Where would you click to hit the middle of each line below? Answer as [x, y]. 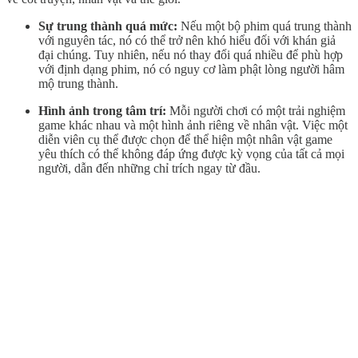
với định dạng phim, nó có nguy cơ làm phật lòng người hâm [191, 69]
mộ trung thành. [78, 83]
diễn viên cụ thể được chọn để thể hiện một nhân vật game [185, 139]
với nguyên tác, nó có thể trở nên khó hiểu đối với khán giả [187, 40]
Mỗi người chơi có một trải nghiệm [256, 110]
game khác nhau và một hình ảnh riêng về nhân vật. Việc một [193, 125]
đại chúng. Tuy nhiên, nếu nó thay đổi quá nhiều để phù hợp [191, 54]
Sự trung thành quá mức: [108, 26]
